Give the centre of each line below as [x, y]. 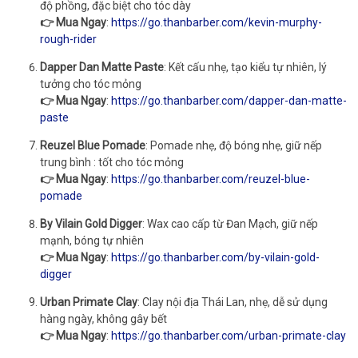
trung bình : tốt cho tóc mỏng [112, 162]
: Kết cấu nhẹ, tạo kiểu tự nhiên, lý [245, 67]
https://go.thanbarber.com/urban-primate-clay [229, 336]
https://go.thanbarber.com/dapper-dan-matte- [229, 101]
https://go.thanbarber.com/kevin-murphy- [217, 22]
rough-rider [68, 39]
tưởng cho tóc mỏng [91, 84]
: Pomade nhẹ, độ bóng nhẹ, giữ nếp [234, 145]
